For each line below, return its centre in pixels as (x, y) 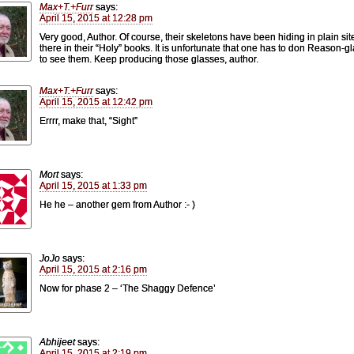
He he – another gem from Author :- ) (117, 204)
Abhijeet (57, 342)
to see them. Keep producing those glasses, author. (149, 59)
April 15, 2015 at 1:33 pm (93, 185)
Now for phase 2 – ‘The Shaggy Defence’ (128, 288)
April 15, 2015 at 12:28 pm (96, 18)
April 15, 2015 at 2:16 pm (93, 269)
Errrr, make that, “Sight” (88, 121)
